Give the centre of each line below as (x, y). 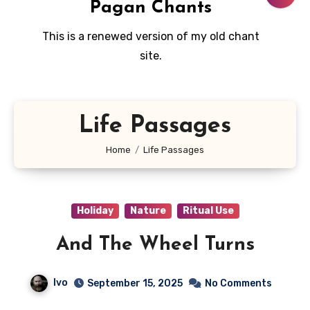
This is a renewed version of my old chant (151, 37)
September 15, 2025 (135, 284)
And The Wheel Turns (155, 245)
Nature (148, 211)
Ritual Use (208, 211)
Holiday (95, 211)
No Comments (238, 284)
